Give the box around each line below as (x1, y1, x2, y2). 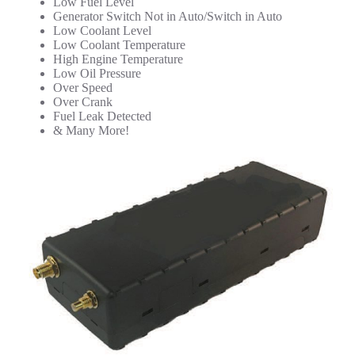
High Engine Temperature (52, 52, 183, 67)
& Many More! (52, 124, 129, 138)
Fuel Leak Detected (52, 109, 151, 124)
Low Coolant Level (52, 24, 151, 38)
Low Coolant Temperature (52, 38, 185, 52)
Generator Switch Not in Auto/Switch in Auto (52, 10, 282, 24)
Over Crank (52, 95, 113, 109)
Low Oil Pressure (52, 67, 141, 81)
